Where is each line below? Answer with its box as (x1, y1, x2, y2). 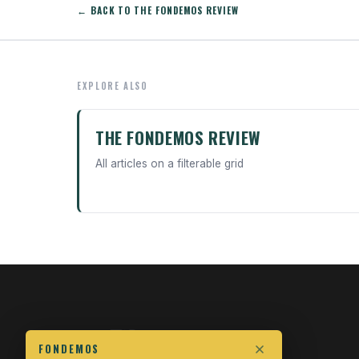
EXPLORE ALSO (77, 79, 148, 93)
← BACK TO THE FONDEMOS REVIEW (77, 3, 239, 18)
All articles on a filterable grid (95, 157, 244, 171)
